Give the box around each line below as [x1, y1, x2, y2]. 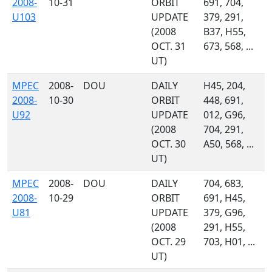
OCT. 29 [151, 235, 186, 248]
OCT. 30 [151, 137, 186, 151]
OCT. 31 [151, 39, 186, 53]
